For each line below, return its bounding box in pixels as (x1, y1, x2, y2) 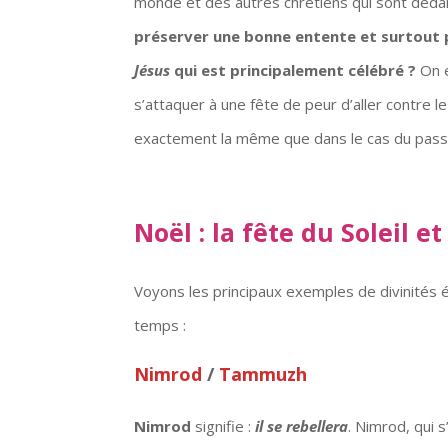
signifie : (191, 415, 256, 436)
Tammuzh (214, 361, 308, 386)
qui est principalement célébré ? (174, 59, 417, 80)
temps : (134, 314, 187, 335)
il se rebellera (255, 415, 349, 436)
